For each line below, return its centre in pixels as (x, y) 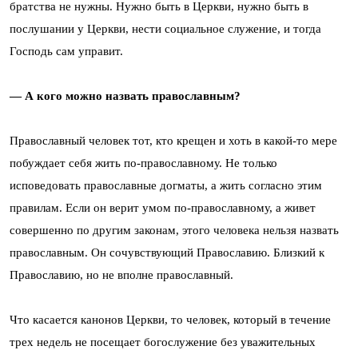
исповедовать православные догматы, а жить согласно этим (166, 185)
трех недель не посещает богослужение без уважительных (163, 342)
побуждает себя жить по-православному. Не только (143, 163)
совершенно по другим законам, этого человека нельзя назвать (174, 230)
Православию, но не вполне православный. (121, 274)
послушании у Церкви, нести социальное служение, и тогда (165, 28)
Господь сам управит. (66, 51)
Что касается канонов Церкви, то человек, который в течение (170, 319)
